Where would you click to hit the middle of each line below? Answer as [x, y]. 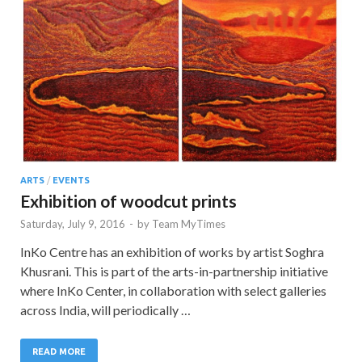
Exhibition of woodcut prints [128, 201]
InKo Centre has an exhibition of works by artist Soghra [172, 252]
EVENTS [71, 181]
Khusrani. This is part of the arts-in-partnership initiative [174, 271]
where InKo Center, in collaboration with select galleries [173, 291]
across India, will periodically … [105, 310]
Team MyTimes [189, 224]
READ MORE [59, 352]
